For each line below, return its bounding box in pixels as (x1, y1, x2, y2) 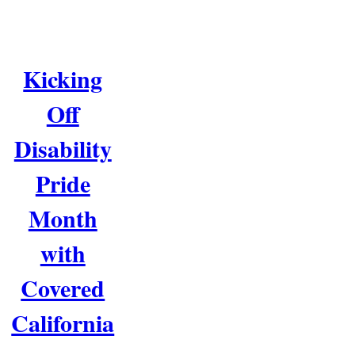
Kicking (23, 61, 103, 97)
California (11, 305, 115, 341)
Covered (21, 270, 105, 306)
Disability (13, 131, 112, 166)
